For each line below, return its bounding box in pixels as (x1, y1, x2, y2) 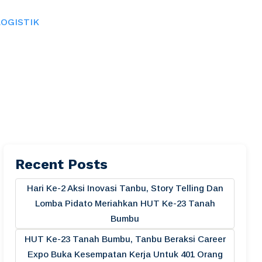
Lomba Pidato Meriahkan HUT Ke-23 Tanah (35, 198, 215, 208)
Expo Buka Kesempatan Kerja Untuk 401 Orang (27, 249, 223, 259)
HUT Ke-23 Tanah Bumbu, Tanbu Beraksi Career (24, 234, 226, 244)
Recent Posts (15, 156, 108, 173)
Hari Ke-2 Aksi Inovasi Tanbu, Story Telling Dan (26, 183, 223, 193)
